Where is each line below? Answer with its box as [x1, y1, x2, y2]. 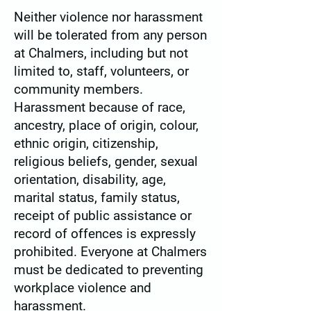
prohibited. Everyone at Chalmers [14, 243, 207, 260]
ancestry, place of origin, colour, [14, 117, 199, 133]
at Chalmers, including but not [14, 44, 188, 61]
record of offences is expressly [14, 225, 196, 242]
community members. [14, 81, 143, 97]
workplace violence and [14, 279, 151, 296]
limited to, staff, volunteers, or [14, 62, 189, 79]
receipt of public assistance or [14, 207, 192, 224]
